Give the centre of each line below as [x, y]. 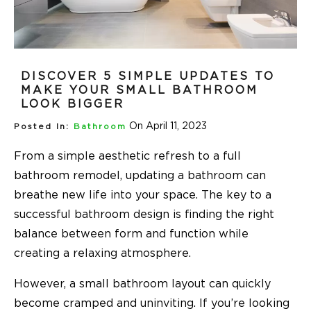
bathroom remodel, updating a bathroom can [140, 175]
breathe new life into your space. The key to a [143, 195]
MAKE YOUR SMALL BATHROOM [140, 90]
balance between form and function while [131, 234]
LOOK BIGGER [73, 104]
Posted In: [42, 126]
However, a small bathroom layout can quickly [142, 284]
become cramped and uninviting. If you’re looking [152, 303]
